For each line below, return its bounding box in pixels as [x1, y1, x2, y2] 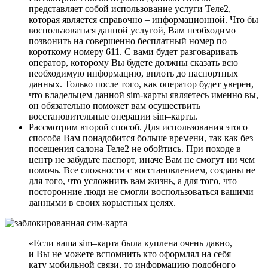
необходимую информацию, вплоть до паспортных [29, 68, 238, 78]
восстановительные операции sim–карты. [29, 111, 198, 121]
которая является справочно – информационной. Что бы [29, 14, 258, 25]
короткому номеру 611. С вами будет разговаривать [29, 46, 238, 57]
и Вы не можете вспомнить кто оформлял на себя [29, 248, 231, 259]
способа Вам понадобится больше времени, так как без [29, 132, 253, 143]
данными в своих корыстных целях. [29, 197, 176, 208]
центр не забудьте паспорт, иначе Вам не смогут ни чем [29, 154, 255, 165]
